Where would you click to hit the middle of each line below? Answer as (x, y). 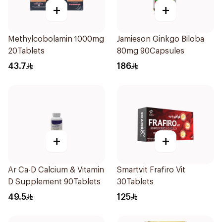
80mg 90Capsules (151, 51)
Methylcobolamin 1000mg (56, 39)
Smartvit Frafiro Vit (151, 170)
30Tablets (135, 182)
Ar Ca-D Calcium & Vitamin (56, 170)
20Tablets (26, 51)
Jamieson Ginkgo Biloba (161, 39)
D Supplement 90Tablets (54, 182)
